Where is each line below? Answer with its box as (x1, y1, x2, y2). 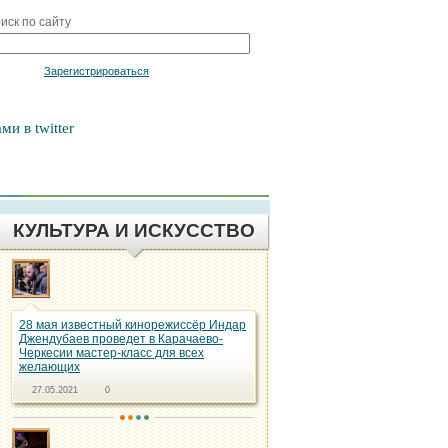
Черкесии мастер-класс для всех (19, 346, 204, 360)
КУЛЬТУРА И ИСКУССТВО (13, 220, 255, 241)
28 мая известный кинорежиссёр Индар (19, 318, 246, 332)
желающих (19, 360, 80, 374)
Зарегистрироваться (44, 65, 149, 78)
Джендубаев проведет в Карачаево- (19, 332, 223, 346)
